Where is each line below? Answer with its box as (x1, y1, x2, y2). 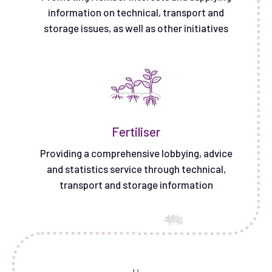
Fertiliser (112, 123, 160, 139)
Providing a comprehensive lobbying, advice (39, 146, 233, 159)
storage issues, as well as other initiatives (44, 21, 228, 34)
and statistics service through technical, (46, 162, 226, 175)
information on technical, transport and (48, 5, 224, 18)
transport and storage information (59, 178, 213, 191)
